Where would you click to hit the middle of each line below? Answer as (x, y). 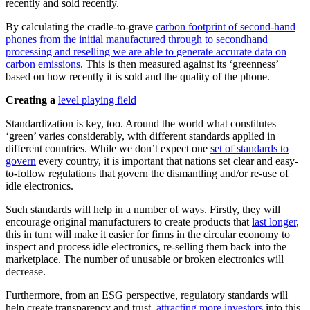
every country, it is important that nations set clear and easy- (167, 161)
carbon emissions (43, 64)
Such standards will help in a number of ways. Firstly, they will (143, 210)
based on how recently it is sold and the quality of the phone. (138, 77)
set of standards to (249, 149)
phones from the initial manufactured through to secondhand (137, 39)
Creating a (32, 100)
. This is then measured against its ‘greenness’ (179, 64)
